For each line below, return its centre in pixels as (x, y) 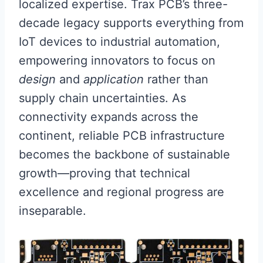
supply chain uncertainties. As (102, 98)
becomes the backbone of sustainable (124, 155)
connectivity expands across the (109, 117)
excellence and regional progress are (122, 192)
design (37, 80)
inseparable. (53, 211)
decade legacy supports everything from (131, 23)
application (114, 80)
